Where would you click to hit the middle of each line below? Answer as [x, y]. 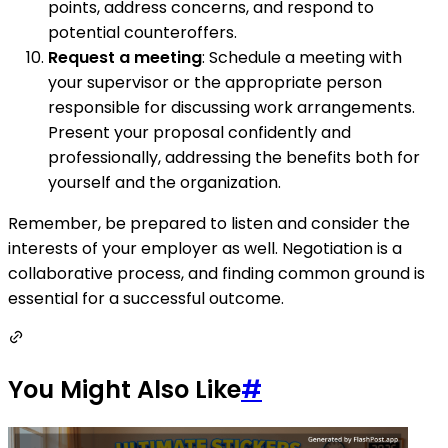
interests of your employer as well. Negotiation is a [205, 249]
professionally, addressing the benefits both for [234, 158]
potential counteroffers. [142, 33]
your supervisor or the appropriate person [215, 83]
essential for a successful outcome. [146, 299]
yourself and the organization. [164, 183]
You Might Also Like [124, 390]
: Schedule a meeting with [302, 58]
